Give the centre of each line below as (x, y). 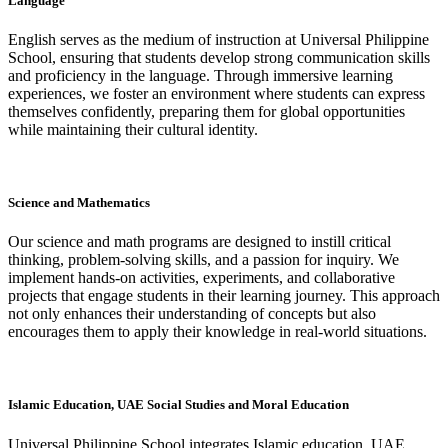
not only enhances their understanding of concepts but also (192, 314)
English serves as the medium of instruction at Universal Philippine (218, 39)
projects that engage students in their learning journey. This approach (224, 296)
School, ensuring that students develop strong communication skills (219, 57)
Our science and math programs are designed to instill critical (199, 242)
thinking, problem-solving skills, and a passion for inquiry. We (203, 260)
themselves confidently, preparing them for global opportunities (206, 111)
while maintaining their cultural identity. (133, 129)
